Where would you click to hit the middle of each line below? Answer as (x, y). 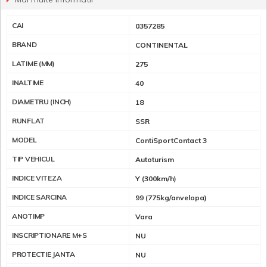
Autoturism (155, 159)
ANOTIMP (28, 216)
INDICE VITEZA (37, 178)
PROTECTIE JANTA (44, 254)
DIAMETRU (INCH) (42, 101)
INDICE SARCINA (39, 197)
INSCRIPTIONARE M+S (49, 235)
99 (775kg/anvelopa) (171, 197)
